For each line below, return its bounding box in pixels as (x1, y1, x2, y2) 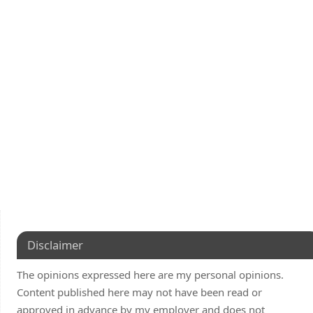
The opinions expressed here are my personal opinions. (16, 267, 284, 282)
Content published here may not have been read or (16, 284, 262, 299)
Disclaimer (27, 236, 83, 253)
